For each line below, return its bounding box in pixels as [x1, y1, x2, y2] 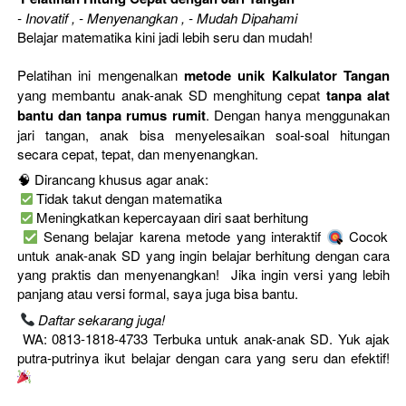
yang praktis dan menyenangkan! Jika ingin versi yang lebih [17, 265, 390, 285]
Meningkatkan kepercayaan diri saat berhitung [33, 208, 308, 227]
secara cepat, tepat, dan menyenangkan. [17, 143, 262, 163]
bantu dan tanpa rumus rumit [17, 104, 206, 125]
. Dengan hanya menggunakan [205, 104, 391, 124]
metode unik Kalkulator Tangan [184, 64, 390, 85]
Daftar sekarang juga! [38, 309, 165, 329]
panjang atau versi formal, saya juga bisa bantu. [17, 284, 302, 304]
